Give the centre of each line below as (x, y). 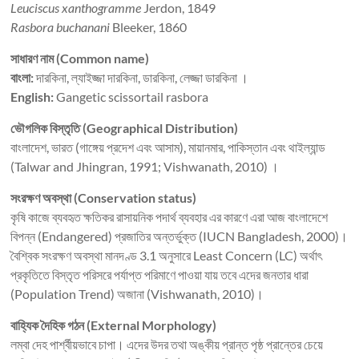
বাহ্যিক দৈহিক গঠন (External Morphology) (114, 325)
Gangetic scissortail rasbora (131, 97)
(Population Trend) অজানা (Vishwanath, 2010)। (137, 294)
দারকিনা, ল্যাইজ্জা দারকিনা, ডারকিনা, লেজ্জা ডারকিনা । (141, 77)
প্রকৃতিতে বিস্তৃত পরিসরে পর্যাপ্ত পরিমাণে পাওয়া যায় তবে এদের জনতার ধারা (160, 274)
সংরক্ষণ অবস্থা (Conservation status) (104, 198)
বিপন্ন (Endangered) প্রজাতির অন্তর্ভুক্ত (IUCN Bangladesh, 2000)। (179, 236)
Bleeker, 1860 (149, 27)
